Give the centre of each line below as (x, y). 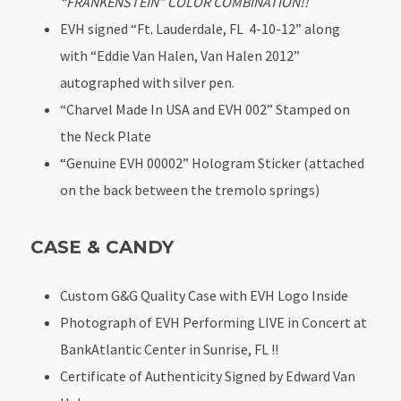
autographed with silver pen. (148, 82)
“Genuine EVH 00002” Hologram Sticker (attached (213, 162)
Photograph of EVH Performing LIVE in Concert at (214, 323)
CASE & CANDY (102, 247)
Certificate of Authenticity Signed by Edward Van (208, 376)
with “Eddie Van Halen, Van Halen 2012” (180, 55)
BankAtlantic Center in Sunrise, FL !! (170, 350)
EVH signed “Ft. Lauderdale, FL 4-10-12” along (200, 28)
